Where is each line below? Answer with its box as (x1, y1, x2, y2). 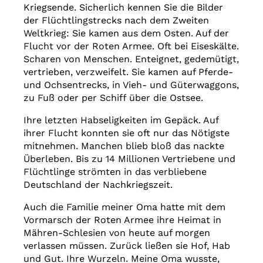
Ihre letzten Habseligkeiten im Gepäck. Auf (23, 114, 218, 126)
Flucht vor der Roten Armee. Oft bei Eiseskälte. (23, 40, 239, 52)
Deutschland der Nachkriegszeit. (23, 178, 173, 190)
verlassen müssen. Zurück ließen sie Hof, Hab (23, 240, 230, 251)
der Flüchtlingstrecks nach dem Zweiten (23, 14, 209, 26)
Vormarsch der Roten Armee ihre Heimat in (23, 214, 221, 225)
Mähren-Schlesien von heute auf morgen (23, 227, 210, 238)
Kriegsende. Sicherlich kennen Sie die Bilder (23, 1, 223, 13)
